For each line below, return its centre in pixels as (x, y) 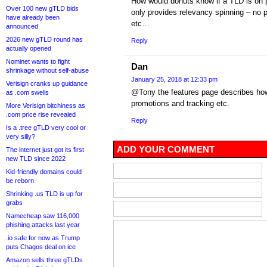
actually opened (29, 48)
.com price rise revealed (41, 114)
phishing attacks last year (43, 225)
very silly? (21, 136)
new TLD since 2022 (36, 159)
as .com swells (27, 92)
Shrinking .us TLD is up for (44, 194)
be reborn (20, 181)
